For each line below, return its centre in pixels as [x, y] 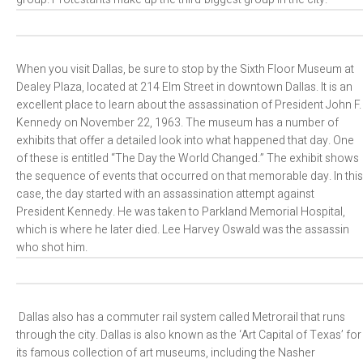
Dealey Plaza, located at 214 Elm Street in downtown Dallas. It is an [184, 87]
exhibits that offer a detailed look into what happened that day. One [185, 141]
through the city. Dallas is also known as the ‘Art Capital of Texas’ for [189, 335]
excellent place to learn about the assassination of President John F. [189, 105]
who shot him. [52, 248]
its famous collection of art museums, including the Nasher [166, 353]
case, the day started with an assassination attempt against [165, 194]
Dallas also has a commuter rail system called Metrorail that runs [181, 317]
